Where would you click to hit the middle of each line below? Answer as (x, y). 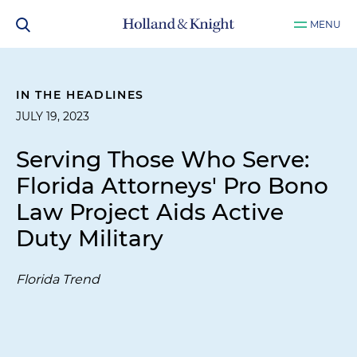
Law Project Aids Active (150, 212)
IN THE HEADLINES (80, 95)
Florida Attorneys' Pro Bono (172, 186)
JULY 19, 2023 (53, 116)
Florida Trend (58, 279)
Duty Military (90, 238)
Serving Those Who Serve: (163, 159)
